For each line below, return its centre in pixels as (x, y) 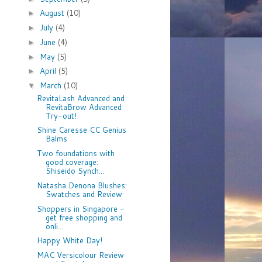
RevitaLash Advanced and (81, 98)
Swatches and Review (84, 194)
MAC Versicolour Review (81, 255)
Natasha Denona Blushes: (82, 185)
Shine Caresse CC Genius (82, 130)
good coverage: (72, 162)
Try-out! (61, 116)
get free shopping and (84, 217)
